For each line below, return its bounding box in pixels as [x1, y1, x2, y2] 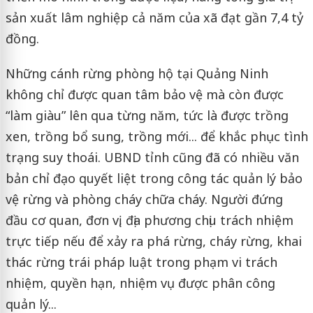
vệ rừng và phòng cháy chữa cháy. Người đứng [5, 190, 283, 208]
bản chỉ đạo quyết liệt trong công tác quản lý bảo [5, 169, 303, 187]
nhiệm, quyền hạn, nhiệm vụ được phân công [5, 274, 275, 291]
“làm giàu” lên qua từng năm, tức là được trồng [5, 106, 289, 124]
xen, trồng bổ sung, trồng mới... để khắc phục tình [5, 127, 308, 145]
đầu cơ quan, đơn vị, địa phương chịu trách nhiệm [5, 211, 293, 228]
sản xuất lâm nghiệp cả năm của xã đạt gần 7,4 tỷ [5, 8, 303, 26]
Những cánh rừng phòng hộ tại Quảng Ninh [5, 64, 268, 82]
